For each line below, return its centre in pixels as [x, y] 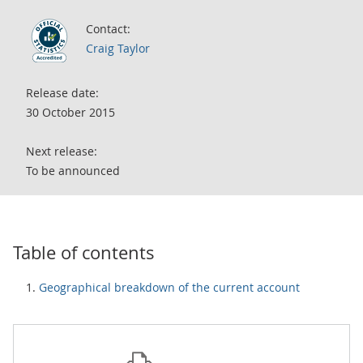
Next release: [62, 151]
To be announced [73, 171]
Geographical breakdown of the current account [169, 287]
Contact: [108, 29]
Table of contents [84, 252]
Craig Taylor [118, 48]
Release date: [62, 93]
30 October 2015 [70, 112]
